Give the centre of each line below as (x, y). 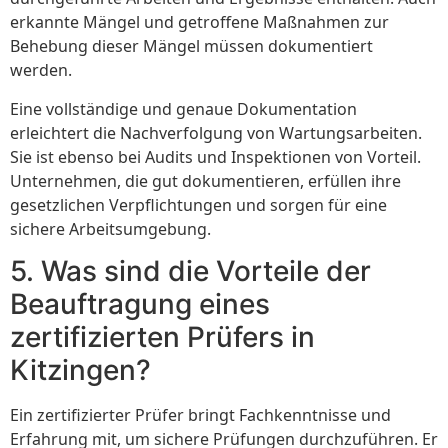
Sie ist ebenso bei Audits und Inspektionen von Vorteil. (215, 156)
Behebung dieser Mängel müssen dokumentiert (191, 46)
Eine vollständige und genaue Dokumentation (183, 108)
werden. (41, 70)
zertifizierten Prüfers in (162, 337)
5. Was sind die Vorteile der (190, 271)
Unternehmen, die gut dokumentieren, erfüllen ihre (205, 180)
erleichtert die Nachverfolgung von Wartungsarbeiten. (216, 132)
